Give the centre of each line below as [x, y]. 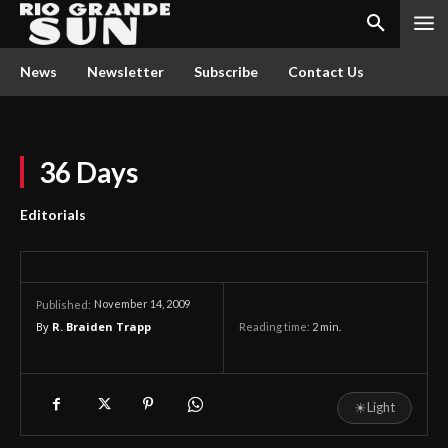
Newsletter [125, 71]
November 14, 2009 [142, 304]
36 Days [88, 172]
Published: [63, 304]
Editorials [53, 214]
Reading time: [275, 327]
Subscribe [226, 71]
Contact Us [326, 71]
